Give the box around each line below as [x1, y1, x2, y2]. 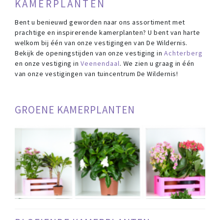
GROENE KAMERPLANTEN [15, 103, 135, 117]
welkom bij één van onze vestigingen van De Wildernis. [15, 38, 188, 48]
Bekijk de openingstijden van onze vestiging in [15, 49, 164, 58]
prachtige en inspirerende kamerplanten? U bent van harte [15, 28, 200, 37]
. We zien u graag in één [119, 59, 194, 68]
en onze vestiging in [15, 59, 81, 68]
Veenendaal [80, 59, 120, 68]
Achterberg [164, 49, 203, 58]
